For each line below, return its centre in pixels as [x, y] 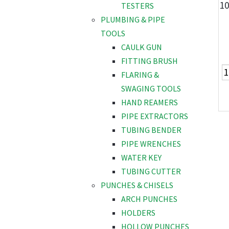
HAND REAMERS [150, 102]
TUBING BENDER [151, 130]
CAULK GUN [142, 47]
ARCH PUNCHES [149, 199]
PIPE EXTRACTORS [155, 116]
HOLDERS [138, 213]
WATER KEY [141, 158]
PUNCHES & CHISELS [137, 185]
